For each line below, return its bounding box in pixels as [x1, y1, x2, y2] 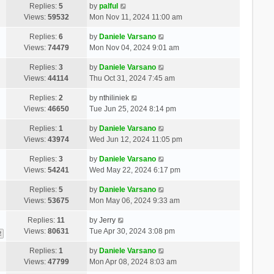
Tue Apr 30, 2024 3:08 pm [89, 226, 175, 235]
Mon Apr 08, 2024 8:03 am [89, 257, 177, 266]
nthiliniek [98, 93, 129, 102]
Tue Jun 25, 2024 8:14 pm [89, 104, 176, 113]
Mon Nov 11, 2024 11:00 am [89, 12, 182, 21]
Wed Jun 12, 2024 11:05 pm [89, 135, 182, 144]
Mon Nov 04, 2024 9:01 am [89, 43, 179, 52]
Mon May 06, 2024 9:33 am [89, 196, 180, 205]
